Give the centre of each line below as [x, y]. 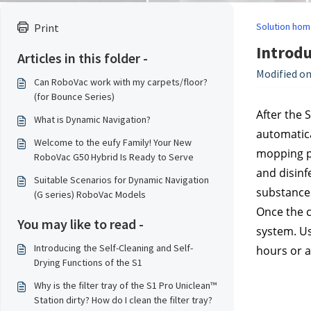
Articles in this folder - [83, 58]
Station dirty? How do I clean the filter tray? [123, 300]
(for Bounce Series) [74, 96]
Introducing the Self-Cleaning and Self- [114, 248]
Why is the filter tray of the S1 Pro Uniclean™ [125, 285]
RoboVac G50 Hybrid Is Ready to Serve [114, 157]
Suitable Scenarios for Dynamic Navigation [121, 180]
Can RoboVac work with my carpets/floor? [121, 82]
